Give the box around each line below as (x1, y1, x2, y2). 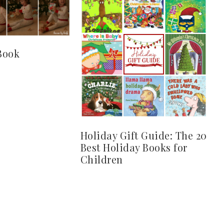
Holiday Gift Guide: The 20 (80, 128, 207, 142)
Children (80, 152, 123, 166)
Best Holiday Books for (80, 140, 187, 154)
